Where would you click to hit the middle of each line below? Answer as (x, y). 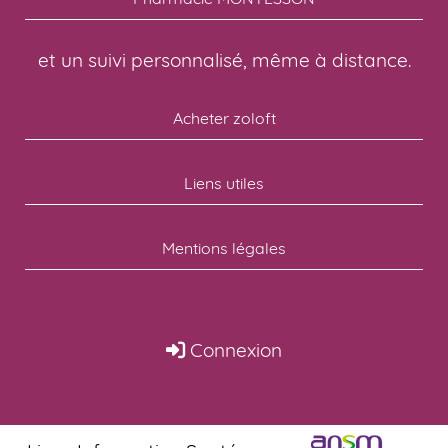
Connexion (233, 349)
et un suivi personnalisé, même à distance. (224, 59)
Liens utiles (224, 182)
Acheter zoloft (224, 117)
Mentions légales (224, 247)
